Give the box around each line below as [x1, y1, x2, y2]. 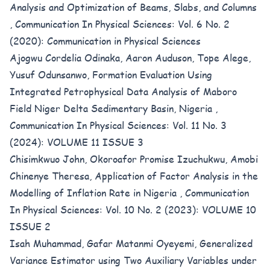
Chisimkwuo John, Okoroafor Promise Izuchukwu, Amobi [10, 152, 258, 166]
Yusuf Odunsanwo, [10, 67, 92, 81]
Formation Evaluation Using [92, 67, 212, 81]
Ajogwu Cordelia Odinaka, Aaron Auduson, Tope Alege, [10, 51, 251, 64]
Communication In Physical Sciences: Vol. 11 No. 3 [10, 118, 227, 132]
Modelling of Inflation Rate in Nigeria [10, 186, 180, 199]
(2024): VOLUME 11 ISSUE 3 [10, 135, 143, 149]
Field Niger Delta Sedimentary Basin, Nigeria [10, 101, 215, 115]
